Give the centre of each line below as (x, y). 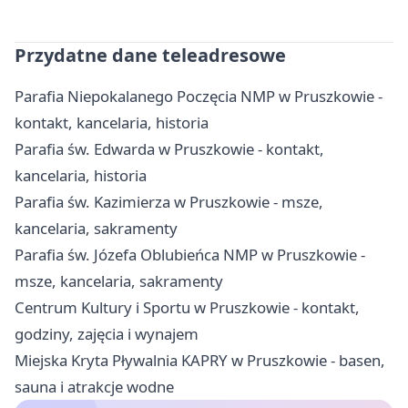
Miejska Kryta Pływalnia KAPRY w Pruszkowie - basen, (200, 361)
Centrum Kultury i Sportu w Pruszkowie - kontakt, (187, 308)
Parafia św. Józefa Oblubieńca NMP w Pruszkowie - (190, 255)
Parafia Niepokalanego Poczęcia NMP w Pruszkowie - (199, 97)
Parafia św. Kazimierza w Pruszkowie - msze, (169, 202)
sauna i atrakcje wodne (94, 387)
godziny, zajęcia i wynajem (107, 334)
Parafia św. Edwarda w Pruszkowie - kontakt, (169, 149)
